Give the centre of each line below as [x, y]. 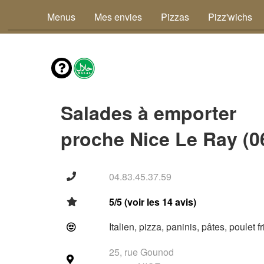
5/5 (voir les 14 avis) [153, 202]
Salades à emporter [148, 113]
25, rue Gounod [141, 252]
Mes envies [118, 17]
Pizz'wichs [230, 17]
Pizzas [175, 17]
